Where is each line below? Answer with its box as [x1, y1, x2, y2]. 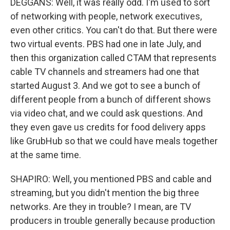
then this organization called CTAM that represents [10, 52, 217, 63]
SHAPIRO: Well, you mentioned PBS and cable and [10, 174, 212, 184]
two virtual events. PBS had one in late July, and [10, 39, 201, 49]
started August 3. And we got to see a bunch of [10, 80, 201, 91]
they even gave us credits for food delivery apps [10, 122, 206, 132]
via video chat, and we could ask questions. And [10, 108, 203, 119]
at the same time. [10, 149, 81, 160]
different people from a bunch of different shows [10, 94, 211, 105]
